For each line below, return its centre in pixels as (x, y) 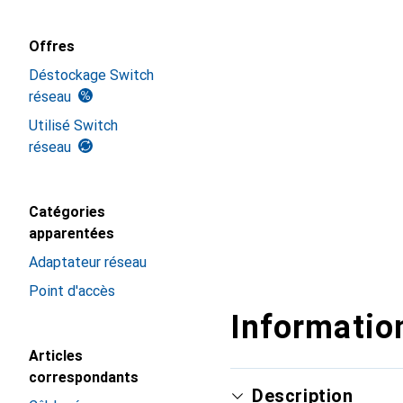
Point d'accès (72, 291)
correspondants (84, 377)
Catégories (67, 212)
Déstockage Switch (91, 75)
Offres (52, 46)
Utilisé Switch (73, 125)
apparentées (72, 233)
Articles (56, 356)
